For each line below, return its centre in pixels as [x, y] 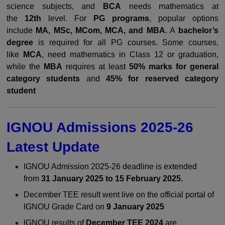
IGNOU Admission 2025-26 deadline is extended [110, 166]
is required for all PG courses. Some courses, [126, 42]
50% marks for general [174, 67]
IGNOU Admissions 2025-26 [100, 127]
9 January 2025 [136, 207]
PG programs [121, 18]
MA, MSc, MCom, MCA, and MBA [100, 30]
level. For [67, 18]
